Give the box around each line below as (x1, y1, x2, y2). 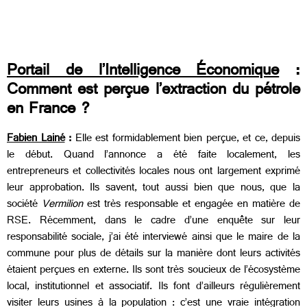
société (7, 194, 42, 216)
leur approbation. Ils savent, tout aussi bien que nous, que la (7, 177, 300, 199)
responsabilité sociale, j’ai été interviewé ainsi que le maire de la (7, 227, 300, 249)
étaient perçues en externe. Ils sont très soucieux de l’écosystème (7, 260, 300, 282)
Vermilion (42, 194, 87, 216)
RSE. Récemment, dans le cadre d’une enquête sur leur (7, 210, 300, 232)
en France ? (7, 95, 90, 127)
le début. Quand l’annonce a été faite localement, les (7, 145, 300, 167)
